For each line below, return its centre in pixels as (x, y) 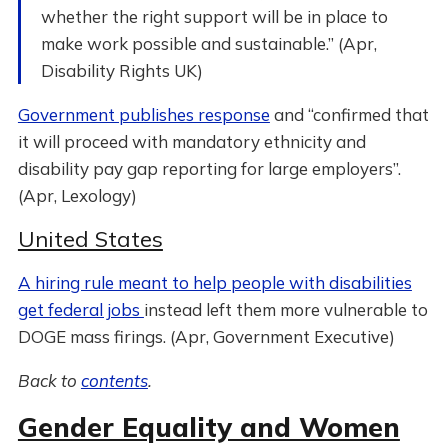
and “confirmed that (349, 114)
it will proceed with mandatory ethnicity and (191, 141)
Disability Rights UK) (121, 70)
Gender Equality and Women (208, 427)
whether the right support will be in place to (214, 16)
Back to (49, 380)
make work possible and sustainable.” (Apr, (208, 43)
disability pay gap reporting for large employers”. (209, 168)
